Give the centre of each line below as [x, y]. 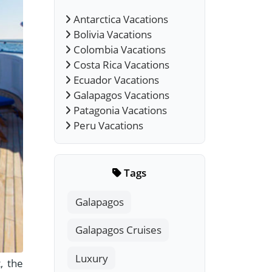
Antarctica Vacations [120, 19]
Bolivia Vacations [112, 34]
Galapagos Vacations [121, 95]
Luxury [91, 258]
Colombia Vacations [119, 49]
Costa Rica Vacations [121, 64]
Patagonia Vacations [119, 110]
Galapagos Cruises [118, 230]
